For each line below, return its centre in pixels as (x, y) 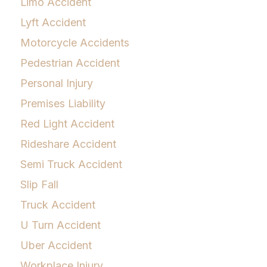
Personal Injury (57, 83)
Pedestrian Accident (70, 63)
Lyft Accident (53, 22)
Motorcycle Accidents (75, 42)
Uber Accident (56, 245)
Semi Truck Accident (71, 164)
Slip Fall (39, 184)
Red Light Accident (67, 123)
